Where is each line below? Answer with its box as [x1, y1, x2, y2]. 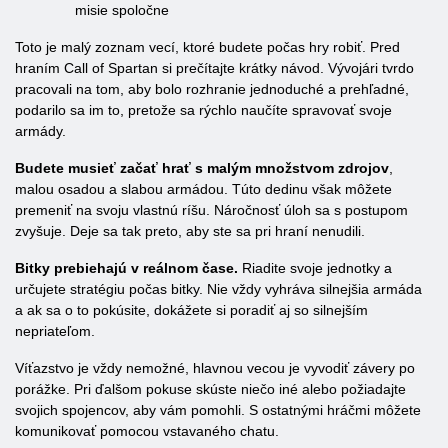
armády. [15, 123, 66, 139]
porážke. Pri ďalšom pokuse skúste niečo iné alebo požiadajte [15, 381, 406, 397]
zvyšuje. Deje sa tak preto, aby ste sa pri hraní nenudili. [15, 223, 365, 239]
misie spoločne [75, 2, 169, 18]
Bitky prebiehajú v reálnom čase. [15, 260, 238, 276]
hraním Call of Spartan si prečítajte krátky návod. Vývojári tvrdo [15, 60, 414, 76]
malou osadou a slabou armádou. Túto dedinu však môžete [15, 181, 392, 197]
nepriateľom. [15, 323, 95, 339]
